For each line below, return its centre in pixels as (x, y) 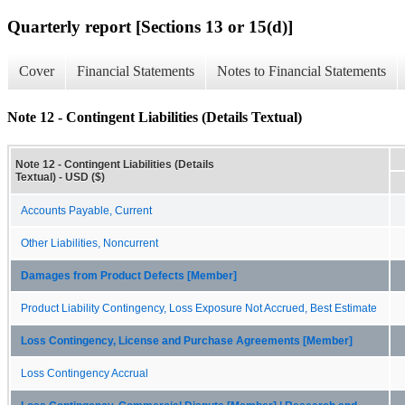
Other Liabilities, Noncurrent (89, 243)
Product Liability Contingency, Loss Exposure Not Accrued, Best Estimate (199, 308)
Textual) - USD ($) (60, 177)
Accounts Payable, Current (86, 210)
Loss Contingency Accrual (85, 373)
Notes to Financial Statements (301, 71)
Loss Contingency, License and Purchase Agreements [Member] (187, 340)
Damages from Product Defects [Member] (129, 275)
